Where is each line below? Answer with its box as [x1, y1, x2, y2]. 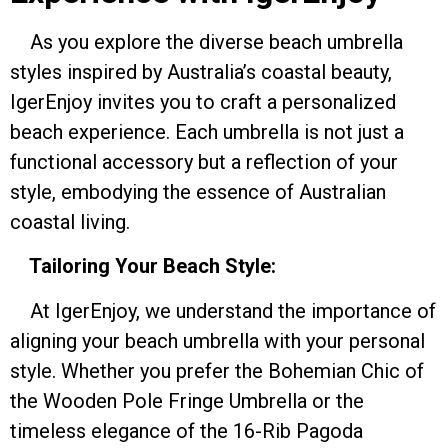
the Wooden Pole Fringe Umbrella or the [10, 388, 364, 413]
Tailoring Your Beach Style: [25, 254, 276, 279]
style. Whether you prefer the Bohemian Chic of [10, 358, 424, 383]
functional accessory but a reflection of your [10, 150, 398, 175]
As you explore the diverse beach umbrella [10, 30, 403, 55]
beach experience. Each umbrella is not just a [10, 120, 404, 145]
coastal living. [10, 210, 130, 235]
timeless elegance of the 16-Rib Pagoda [10, 418, 363, 443]
